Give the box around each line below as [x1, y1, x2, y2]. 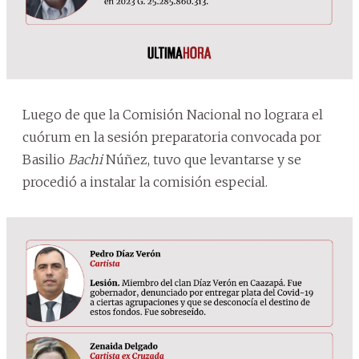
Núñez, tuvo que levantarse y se [106, 151, 301, 167]
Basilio [22, 151, 68, 167]
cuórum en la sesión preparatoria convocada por [22, 128, 321, 145]
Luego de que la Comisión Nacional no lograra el [22, 106, 323, 123]
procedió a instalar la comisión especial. [22, 173, 268, 190]
